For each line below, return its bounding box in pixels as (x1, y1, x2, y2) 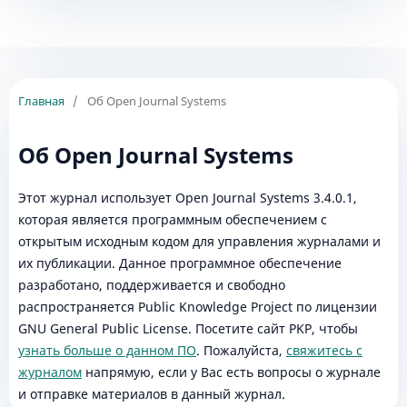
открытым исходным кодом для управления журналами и (17, 232, 381, 250)
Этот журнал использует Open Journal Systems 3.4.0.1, (17, 188, 357, 206)
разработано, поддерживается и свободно (17, 275, 285, 293)
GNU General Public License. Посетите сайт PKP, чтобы (17, 319, 358, 337)
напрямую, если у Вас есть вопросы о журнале (81, 362, 381, 381)
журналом (17, 362, 82, 381)
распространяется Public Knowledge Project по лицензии (17, 297, 377, 315)
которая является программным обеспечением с (17, 210, 327, 228)
